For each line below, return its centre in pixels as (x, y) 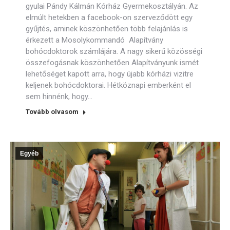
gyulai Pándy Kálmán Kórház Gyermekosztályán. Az (112, 6)
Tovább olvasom (52, 112)
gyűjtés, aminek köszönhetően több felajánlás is (107, 29)
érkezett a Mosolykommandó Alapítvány (94, 40)
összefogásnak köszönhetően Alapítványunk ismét (112, 63)
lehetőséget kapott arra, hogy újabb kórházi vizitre (110, 74)
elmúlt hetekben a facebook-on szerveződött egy (109, 17)
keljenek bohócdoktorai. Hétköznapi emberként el (108, 85)
